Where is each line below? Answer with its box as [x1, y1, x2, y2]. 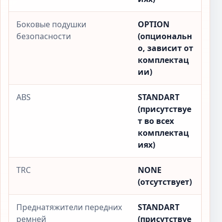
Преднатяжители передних [16, 202, 122, 213]
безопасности [16, 31, 71, 42]
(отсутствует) [138, 176, 192, 187]
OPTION [138, 19, 169, 30]
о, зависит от [138, 43, 193, 54]
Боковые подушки [16, 19, 86, 30]
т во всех [138, 115, 174, 126]
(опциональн [138, 31, 192, 42]
